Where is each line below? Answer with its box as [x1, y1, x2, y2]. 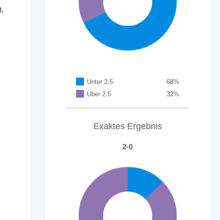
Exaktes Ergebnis [93, 121, 162, 132]
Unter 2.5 [87, 78, 113, 85]
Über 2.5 [87, 90, 111, 98]
